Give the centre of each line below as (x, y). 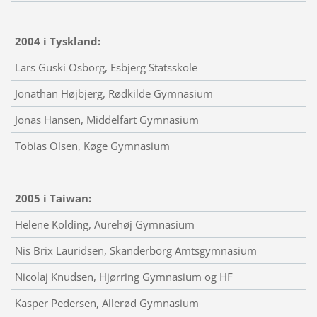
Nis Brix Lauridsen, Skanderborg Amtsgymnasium (136, 250)
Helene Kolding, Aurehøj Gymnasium (104, 224)
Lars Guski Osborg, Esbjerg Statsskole (106, 67)
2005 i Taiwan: (53, 198)
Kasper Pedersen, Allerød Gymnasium (106, 302)
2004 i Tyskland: (57, 41)
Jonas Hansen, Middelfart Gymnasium (106, 119)
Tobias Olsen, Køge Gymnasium (92, 145)
